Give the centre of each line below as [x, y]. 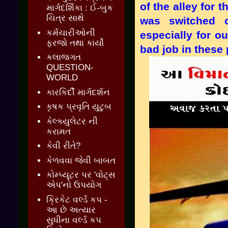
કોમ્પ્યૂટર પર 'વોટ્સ [81, 175]
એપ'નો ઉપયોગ [74, 185]
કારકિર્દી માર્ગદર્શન [78, 92]
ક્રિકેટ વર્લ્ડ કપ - [77, 199]
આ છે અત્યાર [71, 210]
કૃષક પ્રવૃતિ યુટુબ [79, 107]
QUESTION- [70, 68]
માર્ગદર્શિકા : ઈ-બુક [80, 8]
